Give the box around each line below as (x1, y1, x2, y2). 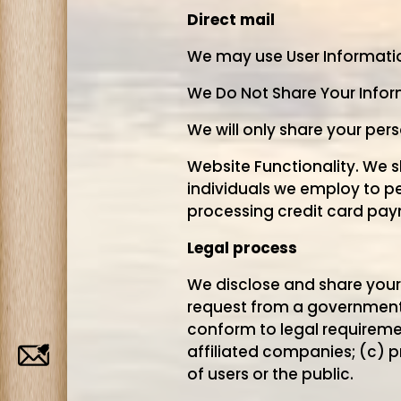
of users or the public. (187, 363, 354, 385)
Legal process (187, 237, 297, 259)
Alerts (72, 364, 114, 386)
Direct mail (187, 9, 275, 30)
